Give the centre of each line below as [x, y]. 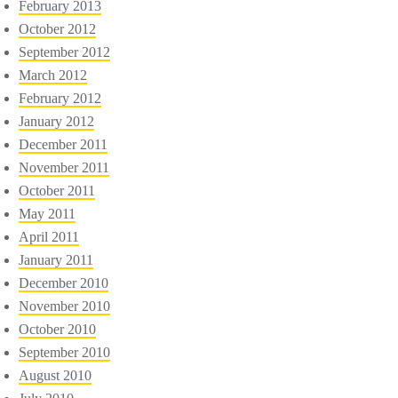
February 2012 [60, 98]
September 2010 [65, 352]
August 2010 [56, 375]
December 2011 [64, 144]
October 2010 [58, 329]
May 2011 [48, 213]
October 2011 [57, 190]
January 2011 [56, 259]
